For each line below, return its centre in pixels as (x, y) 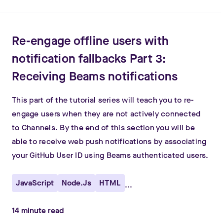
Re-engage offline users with (90, 41)
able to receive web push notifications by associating (109, 141)
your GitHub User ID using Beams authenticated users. (110, 155)
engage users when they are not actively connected (106, 114)
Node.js (76, 183)
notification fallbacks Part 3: (89, 59)
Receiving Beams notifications (95, 76)
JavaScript (35, 183)
